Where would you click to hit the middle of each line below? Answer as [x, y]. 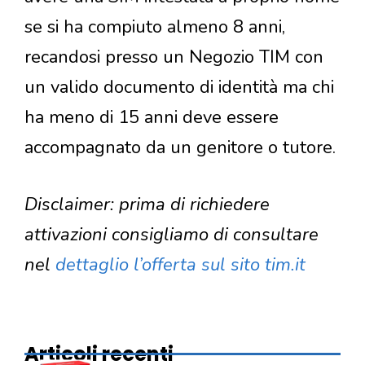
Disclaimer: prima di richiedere [147, 205]
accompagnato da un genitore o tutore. [180, 148]
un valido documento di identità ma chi [179, 88]
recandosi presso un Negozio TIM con [174, 57]
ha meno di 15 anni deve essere [152, 118]
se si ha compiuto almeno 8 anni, [155, 27]
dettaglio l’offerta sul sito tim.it [180, 265]
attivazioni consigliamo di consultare [172, 235]
